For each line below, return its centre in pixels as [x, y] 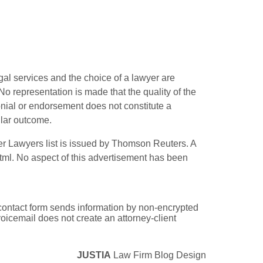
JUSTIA [94, 255]
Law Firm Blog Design [159, 255]
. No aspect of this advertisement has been [100, 157]
